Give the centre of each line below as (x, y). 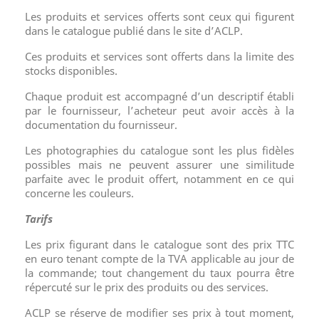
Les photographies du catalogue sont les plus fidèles (159, 150)
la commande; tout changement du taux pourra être (159, 273)
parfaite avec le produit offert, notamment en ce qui (159, 179)
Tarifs (39, 219)
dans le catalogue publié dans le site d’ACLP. (134, 31)
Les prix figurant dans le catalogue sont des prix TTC (159, 244)
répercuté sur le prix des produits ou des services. (147, 287)
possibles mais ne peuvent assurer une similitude (159, 164)
